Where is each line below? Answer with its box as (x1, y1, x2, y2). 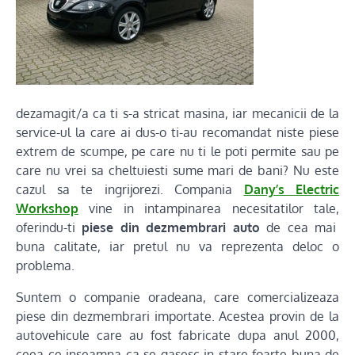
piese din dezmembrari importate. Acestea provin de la (16, 308, 339, 324)
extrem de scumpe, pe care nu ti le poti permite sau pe (16, 143, 339, 159)
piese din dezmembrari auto (82, 219, 260, 235)
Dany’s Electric (243, 181, 339, 197)
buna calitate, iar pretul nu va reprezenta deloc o (16, 239, 339, 254)
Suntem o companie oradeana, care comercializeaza (16, 289, 339, 305)
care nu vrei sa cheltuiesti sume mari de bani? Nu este (16, 162, 339, 178)
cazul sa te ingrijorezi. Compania (16, 181, 244, 197)
